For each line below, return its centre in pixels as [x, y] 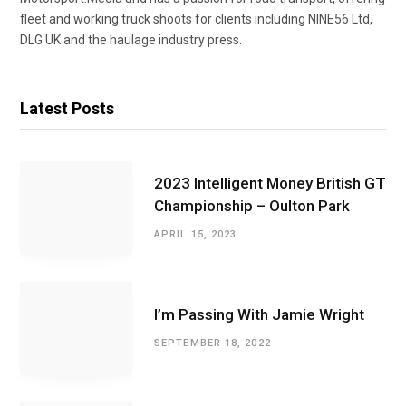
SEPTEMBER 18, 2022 [213, 343]
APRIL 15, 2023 [196, 234]
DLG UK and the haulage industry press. [131, 39]
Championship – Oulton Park [252, 205]
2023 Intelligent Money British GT [270, 183]
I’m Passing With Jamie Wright [259, 315]
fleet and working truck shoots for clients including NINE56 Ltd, [196, 19]
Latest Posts [67, 108]
